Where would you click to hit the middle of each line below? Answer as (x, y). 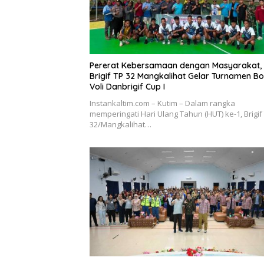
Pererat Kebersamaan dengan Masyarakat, (176, 65)
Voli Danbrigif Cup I (127, 86)
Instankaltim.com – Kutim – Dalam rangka (162, 103)
